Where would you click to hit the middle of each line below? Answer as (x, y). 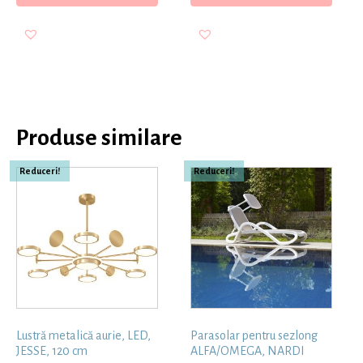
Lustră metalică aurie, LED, (83, 335)
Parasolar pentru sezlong (254, 335)
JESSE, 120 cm (52, 350)
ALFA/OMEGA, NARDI (248, 350)
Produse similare (99, 137)
